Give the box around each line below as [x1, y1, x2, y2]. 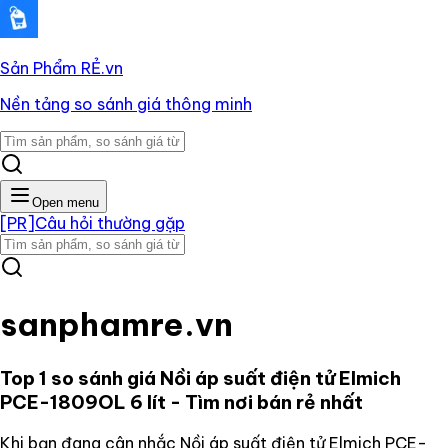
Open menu [32, 195, 99, 210]
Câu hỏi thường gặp [35, 213, 185, 233]
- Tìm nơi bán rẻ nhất [166, 389, 363, 414]
